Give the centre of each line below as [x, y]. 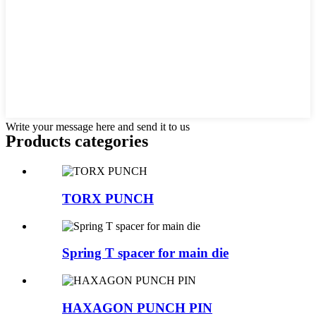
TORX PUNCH [108, 198]
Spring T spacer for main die [145, 253]
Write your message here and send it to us [98, 127]
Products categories [77, 141]
